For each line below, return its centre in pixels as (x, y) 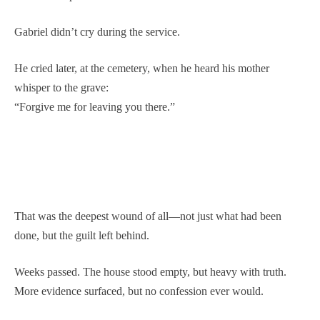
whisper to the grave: (61, 87)
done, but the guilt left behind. (82, 235)
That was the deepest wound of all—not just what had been (148, 216)
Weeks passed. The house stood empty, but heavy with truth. (150, 271)
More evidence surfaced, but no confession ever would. (139, 291)
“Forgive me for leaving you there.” (95, 106)
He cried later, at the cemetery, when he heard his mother (142, 68)
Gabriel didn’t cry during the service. (97, 31)
